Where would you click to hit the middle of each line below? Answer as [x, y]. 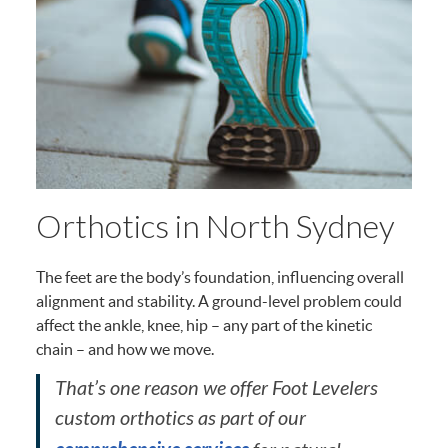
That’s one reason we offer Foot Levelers [217, 388]
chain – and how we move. [125, 348]
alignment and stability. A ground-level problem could [219, 300]
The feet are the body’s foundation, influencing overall [220, 276]
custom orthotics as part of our [181, 418]
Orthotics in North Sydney [216, 225]
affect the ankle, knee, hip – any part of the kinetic [204, 324]
